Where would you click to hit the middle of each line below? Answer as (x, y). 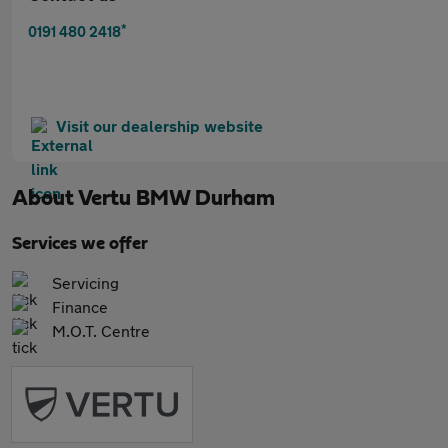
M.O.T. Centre (101, 330)
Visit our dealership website (159, 125)
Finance (80, 306)
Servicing (85, 282)
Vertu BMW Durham (176, 198)
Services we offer (80, 244)
